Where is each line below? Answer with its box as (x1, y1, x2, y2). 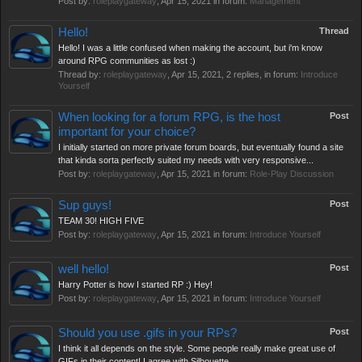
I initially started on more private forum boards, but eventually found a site (58, 142, 343, 152)
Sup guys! (58, 199, 112, 212)
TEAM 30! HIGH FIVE (58, 216, 144, 225)
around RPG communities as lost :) (58, 56, 196, 65)
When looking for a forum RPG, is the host (58, 111, 280, 124)
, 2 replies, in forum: (221, 69, 301, 79)
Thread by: (58, 69, 103, 79)
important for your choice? (58, 125, 196, 138)
